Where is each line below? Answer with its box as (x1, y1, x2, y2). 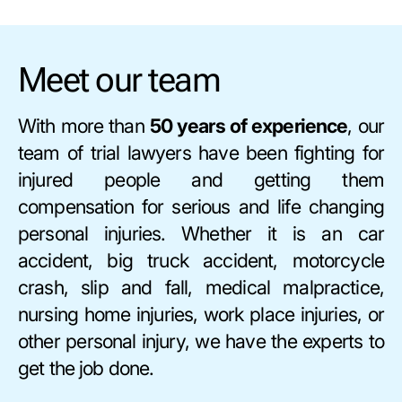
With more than (18, 113, 150, 137)
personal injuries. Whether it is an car (18, 221, 384, 245)
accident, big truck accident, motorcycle (18, 248, 384, 272)
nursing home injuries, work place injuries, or (18, 301, 384, 326)
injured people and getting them (18, 167, 384, 191)
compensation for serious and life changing (18, 194, 384, 218)
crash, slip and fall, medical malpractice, (18, 275, 384, 299)
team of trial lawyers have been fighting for (18, 140, 384, 164)
